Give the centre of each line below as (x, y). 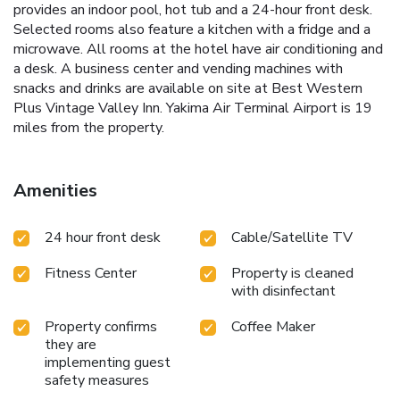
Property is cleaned (292, 273)
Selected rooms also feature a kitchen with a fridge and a (192, 29)
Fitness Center (91, 273)
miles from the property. (89, 127)
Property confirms (101, 326)
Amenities (55, 190)
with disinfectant (283, 291)
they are (71, 344)
